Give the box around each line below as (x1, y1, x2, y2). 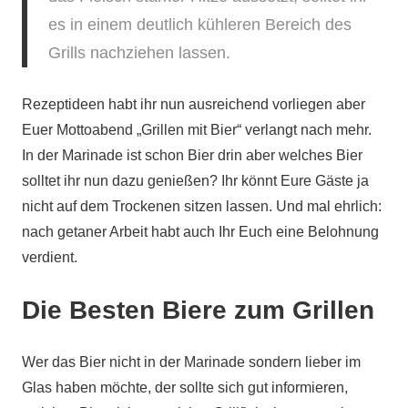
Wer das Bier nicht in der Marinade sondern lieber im (22, 354, 361, 370)
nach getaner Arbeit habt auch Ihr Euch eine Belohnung (22, 224, 379, 240)
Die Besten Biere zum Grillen (22, 296, 374, 324)
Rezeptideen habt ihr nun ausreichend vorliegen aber (22, 97, 365, 112)
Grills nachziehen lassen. (47, 44, 230, 62)
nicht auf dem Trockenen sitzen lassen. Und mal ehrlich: (22, 199, 382, 214)
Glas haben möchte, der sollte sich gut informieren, (22, 380, 348, 395)
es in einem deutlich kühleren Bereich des (47, 15, 352, 34)
